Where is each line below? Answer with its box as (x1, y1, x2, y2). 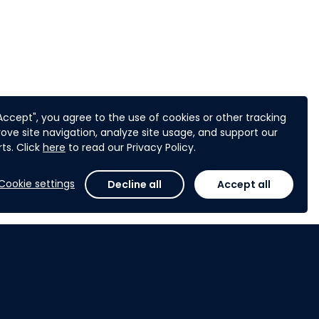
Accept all (217, 177, 271, 192)
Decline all (108, 177, 162, 192)
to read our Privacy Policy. (66, 140, 196, 155)
